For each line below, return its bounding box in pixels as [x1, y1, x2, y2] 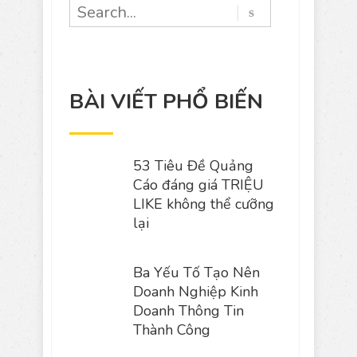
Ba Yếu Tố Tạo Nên [132, 263, 260, 282]
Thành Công [132, 320, 210, 339]
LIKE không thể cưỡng [132, 194, 274, 214]
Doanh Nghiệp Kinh [132, 282, 258, 301]
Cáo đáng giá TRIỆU [132, 175, 264, 194]
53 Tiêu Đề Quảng [132, 156, 253, 175]
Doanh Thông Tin [132, 301, 244, 320]
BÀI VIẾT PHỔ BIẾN [69, 87, 263, 116]
